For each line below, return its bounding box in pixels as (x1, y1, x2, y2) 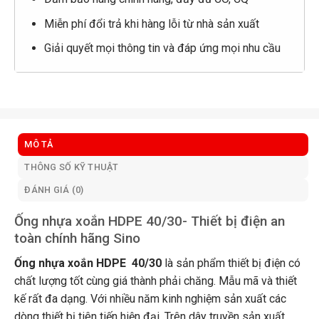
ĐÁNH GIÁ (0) (24, 184, 84, 196)
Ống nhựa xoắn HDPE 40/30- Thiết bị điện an (14, 213, 285, 230)
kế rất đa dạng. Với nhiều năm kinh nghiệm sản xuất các (14, 291, 286, 305)
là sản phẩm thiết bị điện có (161, 256, 300, 270)
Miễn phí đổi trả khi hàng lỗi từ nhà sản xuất (43, 16, 259, 31)
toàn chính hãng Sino (14, 230, 140, 247)
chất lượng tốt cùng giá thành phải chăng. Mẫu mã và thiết (14, 273, 297, 288)
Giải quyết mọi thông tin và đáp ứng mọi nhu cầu (43, 41, 281, 56)
